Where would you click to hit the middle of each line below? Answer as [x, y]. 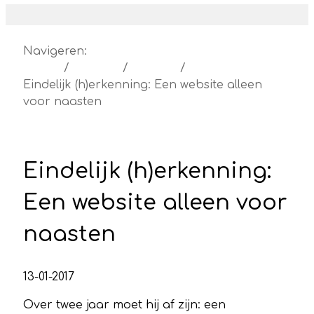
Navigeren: [55, 52]
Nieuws [154, 68]
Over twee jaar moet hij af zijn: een [124, 305]
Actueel [96, 68]
